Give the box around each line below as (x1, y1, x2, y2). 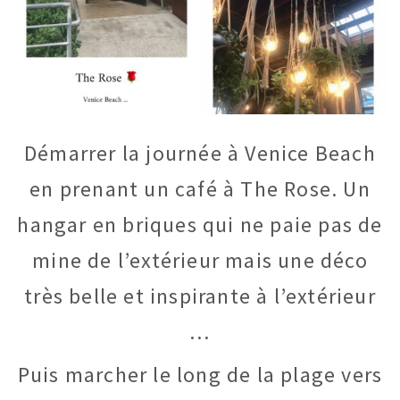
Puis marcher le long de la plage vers (17, 360, 383, 388)
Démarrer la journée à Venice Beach (24, 138, 376, 167)
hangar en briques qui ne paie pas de (17, 210, 383, 238)
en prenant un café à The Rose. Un (29, 174, 371, 203)
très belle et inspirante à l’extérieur (24, 281, 376, 310)
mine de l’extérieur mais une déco (32, 246, 368, 274)
